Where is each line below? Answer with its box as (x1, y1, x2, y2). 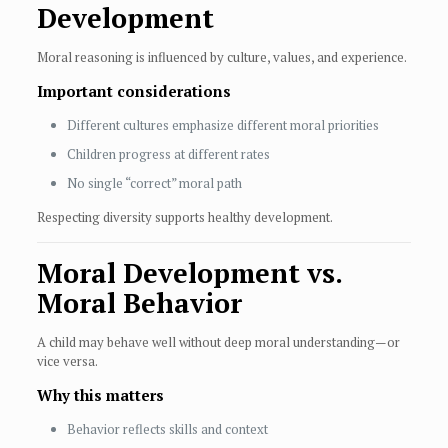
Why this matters (36, 385, 164, 406)
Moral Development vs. (36, 255, 342, 292)
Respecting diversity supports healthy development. (36, 208, 333, 227)
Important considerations (36, 81, 231, 102)
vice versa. (36, 352, 98, 371)
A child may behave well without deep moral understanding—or (36, 333, 400, 352)
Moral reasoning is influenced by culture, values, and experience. (36, 48, 407, 67)
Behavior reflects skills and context (66, 420, 268, 439)
